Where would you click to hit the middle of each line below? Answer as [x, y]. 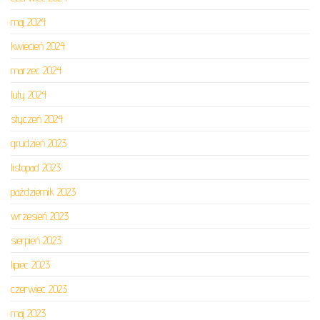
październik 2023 [43, 192]
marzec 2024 [36, 71]
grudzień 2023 [39, 144]
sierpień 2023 [36, 241]
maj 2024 [28, 22]
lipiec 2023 [30, 265]
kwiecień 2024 [38, 46]
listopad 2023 [36, 168]
